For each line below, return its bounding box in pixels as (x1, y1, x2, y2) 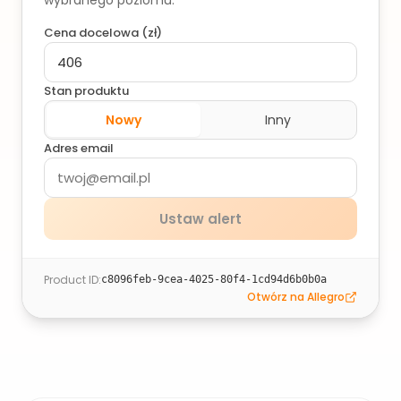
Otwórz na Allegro (247, 289, 345, 304)
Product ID (44, 272, 98, 287)
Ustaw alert (159, 209, 242, 228)
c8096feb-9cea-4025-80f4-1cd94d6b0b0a (101, 273, 327, 286)
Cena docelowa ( (44, 24, 148, 41)
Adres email (44, 140, 114, 157)
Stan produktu (44, 82, 129, 99)
